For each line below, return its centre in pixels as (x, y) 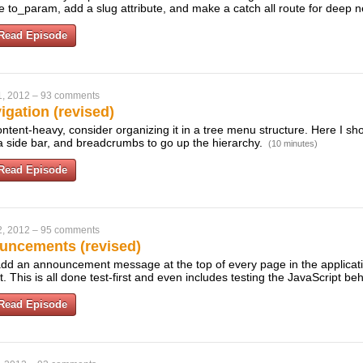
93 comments (70, 96)
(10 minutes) (293, 143)
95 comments (70, 230)
